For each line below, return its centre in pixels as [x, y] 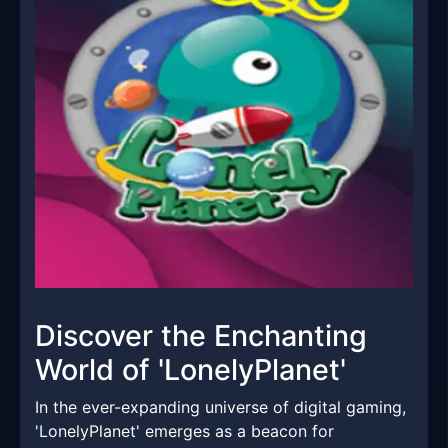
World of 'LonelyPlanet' [190, 370]
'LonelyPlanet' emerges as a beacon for [184, 431]
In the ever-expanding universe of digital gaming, [220, 407]
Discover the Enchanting [201, 336]
